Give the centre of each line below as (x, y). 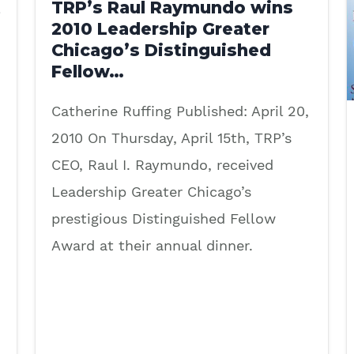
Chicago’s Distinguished (161, 51)
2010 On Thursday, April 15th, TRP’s (171, 138)
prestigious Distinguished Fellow (164, 219)
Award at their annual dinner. (152, 246)
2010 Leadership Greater (160, 29)
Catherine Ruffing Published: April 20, (180, 111)
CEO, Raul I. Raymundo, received (162, 165)
